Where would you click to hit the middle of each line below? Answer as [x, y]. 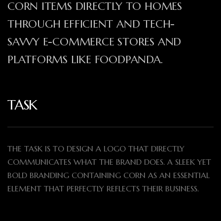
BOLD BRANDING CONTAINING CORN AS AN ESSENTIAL [109, 175]
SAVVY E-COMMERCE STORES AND [94, 42]
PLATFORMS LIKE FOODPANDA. [85, 60]
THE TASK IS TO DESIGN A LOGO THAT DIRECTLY [96, 149]
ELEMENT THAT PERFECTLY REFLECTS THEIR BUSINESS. [103, 189]
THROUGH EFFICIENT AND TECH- [91, 24]
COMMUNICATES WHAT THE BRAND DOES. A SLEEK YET [109, 162]
